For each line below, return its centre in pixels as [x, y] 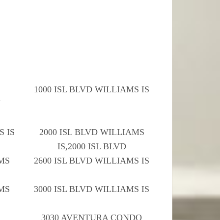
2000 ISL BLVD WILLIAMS [92, 132]
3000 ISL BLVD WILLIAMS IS [92, 189]
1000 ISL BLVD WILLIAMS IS [92, 89]
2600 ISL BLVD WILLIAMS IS [92, 160]
